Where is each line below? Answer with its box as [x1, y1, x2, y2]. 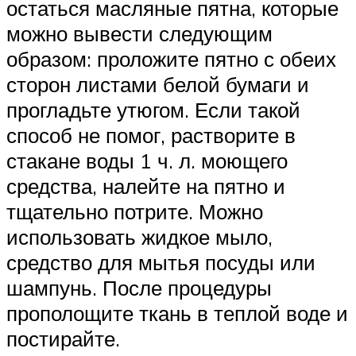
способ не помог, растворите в [6, 122, 296, 149]
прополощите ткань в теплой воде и [6, 300, 348, 327]
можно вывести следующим [6, 21, 273, 47]
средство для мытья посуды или [6, 250, 315, 276]
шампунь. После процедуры [6, 275, 272, 301]
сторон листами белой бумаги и [6, 72, 309, 98]
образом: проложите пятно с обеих [6, 46, 336, 72]
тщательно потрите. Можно [6, 199, 263, 225]
